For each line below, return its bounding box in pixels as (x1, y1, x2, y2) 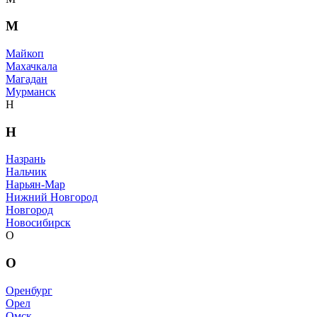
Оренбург (6, 284, 52, 296)
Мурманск (6, 85, 56, 98)
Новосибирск (6, 217, 71, 229)
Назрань (6, 153, 45, 166)
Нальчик (6, 166, 47, 178)
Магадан (6, 72, 47, 85)
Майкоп (6, 47, 44, 59)
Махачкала (6, 59, 57, 72)
